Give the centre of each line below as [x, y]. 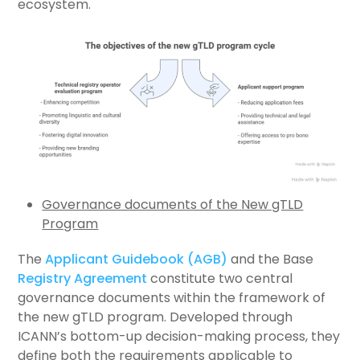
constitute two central [220, 279]
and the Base [271, 260]
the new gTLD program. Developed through [155, 317]
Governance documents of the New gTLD [173, 205]
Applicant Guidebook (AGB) [137, 260]
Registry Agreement [83, 279]
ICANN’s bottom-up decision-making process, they [179, 337]
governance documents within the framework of [172, 298]
